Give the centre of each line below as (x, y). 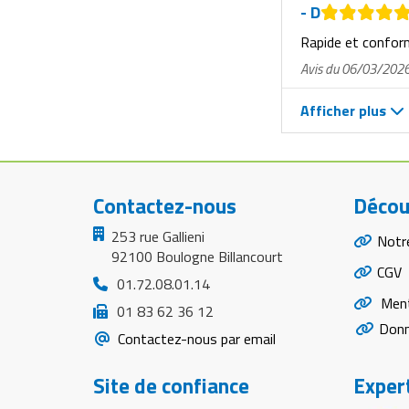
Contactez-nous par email (195, 339)
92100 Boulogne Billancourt (197, 257)
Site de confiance (171, 386)
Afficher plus (345, 111)
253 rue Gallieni (158, 237)
